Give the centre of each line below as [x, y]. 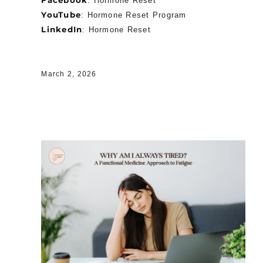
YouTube [61, 14]
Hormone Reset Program [137, 15]
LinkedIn [62, 29]
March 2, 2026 [69, 74]
